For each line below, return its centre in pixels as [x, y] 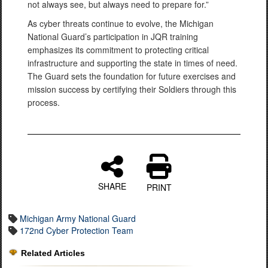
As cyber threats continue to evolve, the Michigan [121, 23]
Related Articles [53, 253]
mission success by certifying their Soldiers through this [132, 89]
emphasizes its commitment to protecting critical [118, 50]
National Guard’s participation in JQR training [113, 36]
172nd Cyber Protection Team [77, 230]
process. [44, 102]
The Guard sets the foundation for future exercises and [132, 76]
